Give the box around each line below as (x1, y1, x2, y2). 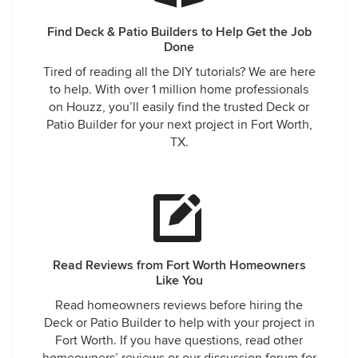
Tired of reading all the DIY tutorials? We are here (42, 64, 316, 80)
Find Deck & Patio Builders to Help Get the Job (46, 24, 312, 40)
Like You (155, 272, 203, 288)
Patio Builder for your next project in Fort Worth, (46, 117, 312, 133)
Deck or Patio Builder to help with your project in (43, 315, 315, 331)
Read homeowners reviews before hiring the (55, 297, 303, 313)
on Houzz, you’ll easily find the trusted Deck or (49, 99, 309, 115)
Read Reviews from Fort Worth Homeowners (52, 257, 306, 273)
